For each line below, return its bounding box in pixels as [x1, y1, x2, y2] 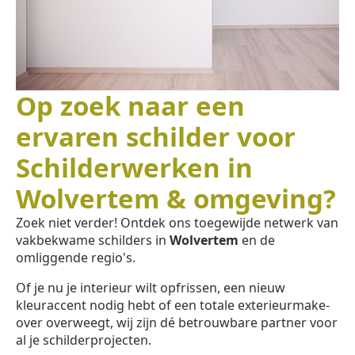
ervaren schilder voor [16, 118, 296, 155]
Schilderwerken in [16, 149, 253, 185]
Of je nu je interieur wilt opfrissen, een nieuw [16, 278, 285, 296]
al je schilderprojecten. [16, 330, 151, 349]
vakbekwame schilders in [16, 231, 170, 249]
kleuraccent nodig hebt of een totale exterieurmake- [16, 296, 330, 314]
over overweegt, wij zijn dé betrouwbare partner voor [16, 313, 338, 331]
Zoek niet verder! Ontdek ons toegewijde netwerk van [16, 213, 338, 231]
